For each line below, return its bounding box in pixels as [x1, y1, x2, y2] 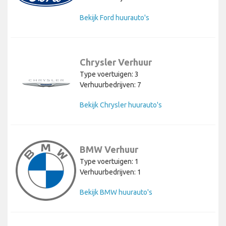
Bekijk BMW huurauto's [80, 188, 152, 196]
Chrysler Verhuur [80, 56, 152, 67]
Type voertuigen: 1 [80, 157, 139, 165]
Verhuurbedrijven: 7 [80, 80, 141, 89]
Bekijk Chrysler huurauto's [80, 100, 162, 109]
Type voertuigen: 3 [80, 70, 139, 78]
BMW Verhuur [80, 144, 138, 154]
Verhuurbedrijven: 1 [80, 167, 141, 176]
